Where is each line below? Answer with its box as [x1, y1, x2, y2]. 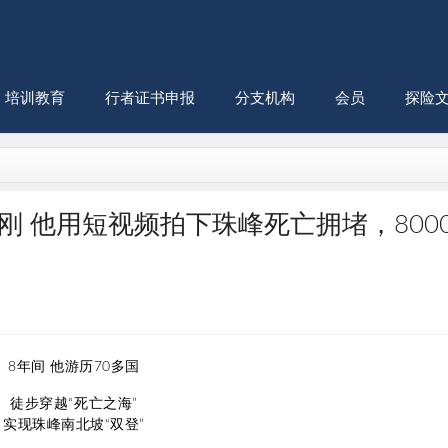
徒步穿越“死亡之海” [10, 397, 138, 411]
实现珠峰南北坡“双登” [3, 418, 145, 432]
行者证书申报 [105, 91, 195, 106]
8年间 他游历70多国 [8, 360, 140, 374]
